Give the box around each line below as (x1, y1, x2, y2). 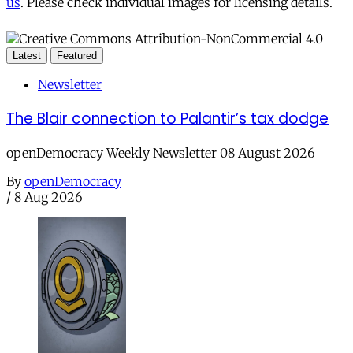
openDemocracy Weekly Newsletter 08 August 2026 (6, 144, 315, 161)
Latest (13, 50, 41, 62)
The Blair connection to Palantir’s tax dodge (6, 107, 329, 129)
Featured (57, 50, 97, 62)
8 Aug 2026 (14, 188, 83, 205)
